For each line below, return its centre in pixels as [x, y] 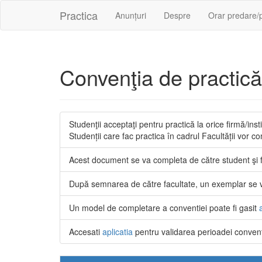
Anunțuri [131, 15]
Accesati [86, 232]
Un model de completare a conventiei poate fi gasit [164, 208]
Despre [177, 15]
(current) [162, 15]
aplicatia [118, 232]
